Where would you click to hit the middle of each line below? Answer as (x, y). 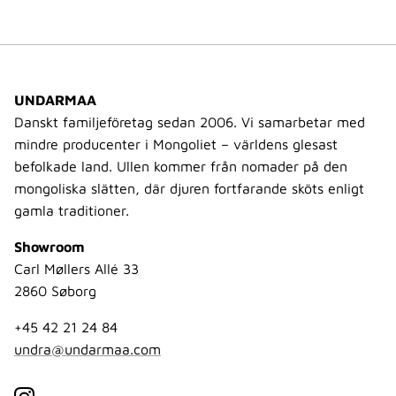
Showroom (49, 247)
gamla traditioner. (72, 211)
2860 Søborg (55, 291)
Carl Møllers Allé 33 (76, 269)
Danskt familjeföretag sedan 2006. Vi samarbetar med (190, 122)
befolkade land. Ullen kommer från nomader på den (181, 167)
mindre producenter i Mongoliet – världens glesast (176, 145)
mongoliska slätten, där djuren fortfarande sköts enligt (189, 189)
